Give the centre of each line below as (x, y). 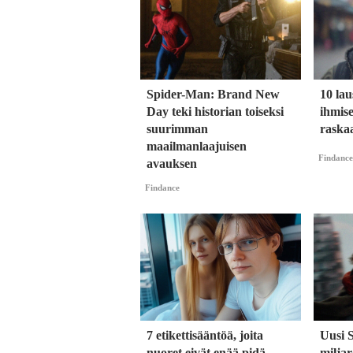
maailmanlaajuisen (197, 147)
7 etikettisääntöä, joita (205, 335)
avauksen (172, 164)
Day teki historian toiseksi (215, 112)
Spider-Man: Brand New (213, 95)
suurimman (177, 129)
